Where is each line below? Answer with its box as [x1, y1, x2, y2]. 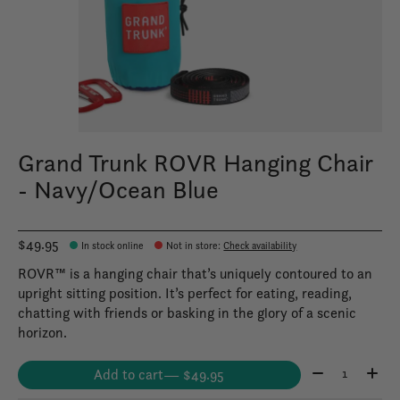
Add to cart [94, 364, 164, 384]
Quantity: [307, 360, 365, 379]
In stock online [81, 238, 145, 252]
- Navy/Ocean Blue [18, 174, 219, 206]
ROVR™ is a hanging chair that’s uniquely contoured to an [18, 263, 372, 283]
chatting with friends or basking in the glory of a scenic [18, 303, 356, 322]
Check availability [223, 238, 297, 252]
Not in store [166, 238, 219, 252]
